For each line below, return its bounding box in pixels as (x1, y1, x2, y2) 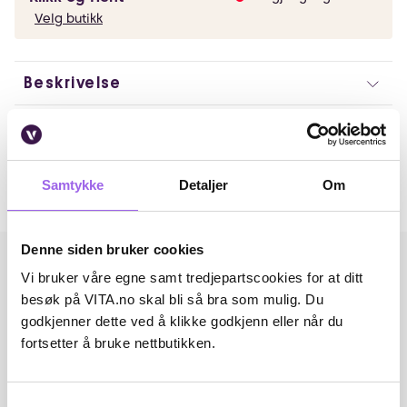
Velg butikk (35, 11, 103, 25)
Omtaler (15, 153, 82, 171)
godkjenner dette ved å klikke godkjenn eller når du (21, 313, 343, 329)
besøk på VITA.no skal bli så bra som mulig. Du (21, 292, 323, 307)
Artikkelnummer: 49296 (24, 116, 166, 131)
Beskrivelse (24, 74, 122, 91)
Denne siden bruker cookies (21, 241, 204, 257)
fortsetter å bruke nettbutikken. (21, 335, 215, 351)
